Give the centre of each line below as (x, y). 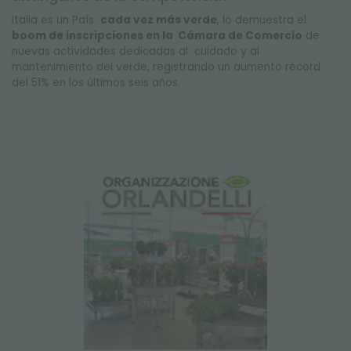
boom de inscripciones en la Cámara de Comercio (157, 36)
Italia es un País (56, 20)
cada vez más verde (159, 20)
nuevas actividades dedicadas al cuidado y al (137, 51)
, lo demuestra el (262, 20)
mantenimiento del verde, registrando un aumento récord (166, 67)
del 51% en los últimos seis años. (96, 83)
